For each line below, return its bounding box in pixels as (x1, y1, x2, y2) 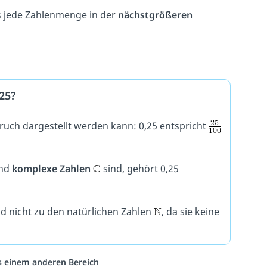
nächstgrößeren (117, 8, 193, 21)
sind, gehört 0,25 (100, 162, 179, 176)
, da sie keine (161, 205, 219, 219)
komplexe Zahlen (11, 162, 91, 176)
